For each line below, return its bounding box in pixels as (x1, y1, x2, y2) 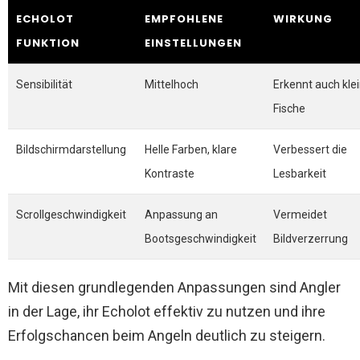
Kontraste (145, 167, 194, 180)
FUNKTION (16, 35, 80, 51)
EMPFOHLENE (145, 11, 223, 27)
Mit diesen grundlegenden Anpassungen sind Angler (8, 279, 341, 296)
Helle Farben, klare (145, 143, 237, 156)
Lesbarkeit (273, 167, 326, 180)
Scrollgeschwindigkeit (16, 208, 126, 221)
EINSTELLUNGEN (145, 35, 242, 51)
